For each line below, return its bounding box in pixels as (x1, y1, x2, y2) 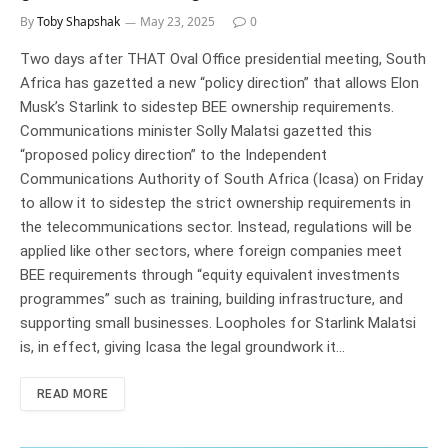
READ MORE (37, 387, 109, 402)
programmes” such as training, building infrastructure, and (20, 290, 403, 309)
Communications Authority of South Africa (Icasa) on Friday (20, 170, 423, 189)
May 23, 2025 (140, 13, 215, 31)
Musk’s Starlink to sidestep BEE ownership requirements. (20, 98, 394, 117)
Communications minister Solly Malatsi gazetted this (20, 122, 372, 141)
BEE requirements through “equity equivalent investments (20, 266, 400, 285)
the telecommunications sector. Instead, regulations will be (20, 218, 412, 237)
